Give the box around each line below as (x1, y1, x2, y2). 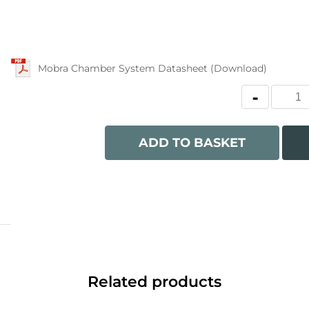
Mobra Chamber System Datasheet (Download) (37, 61, 267, 74)
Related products (88, 272, 221, 291)
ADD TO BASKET (138, 135, 246, 150)
